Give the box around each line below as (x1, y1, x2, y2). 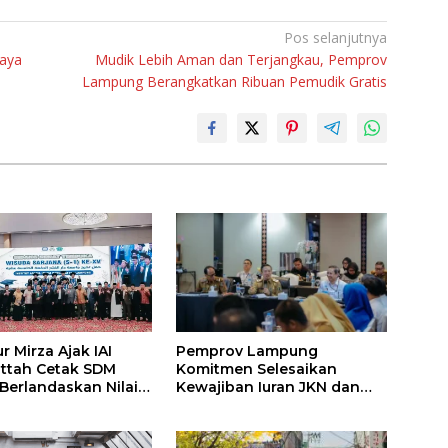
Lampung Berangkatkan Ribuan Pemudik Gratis (82, 72, 388, 91)
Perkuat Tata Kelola (175, 395, 322, 414)
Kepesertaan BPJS (175, 413, 311, 432)
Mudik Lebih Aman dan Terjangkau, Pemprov (95, 50, 388, 69)
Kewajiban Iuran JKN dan (175, 377, 360, 396)
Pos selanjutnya (284, 28, 388, 47)
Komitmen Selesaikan (175, 359, 337, 378)
